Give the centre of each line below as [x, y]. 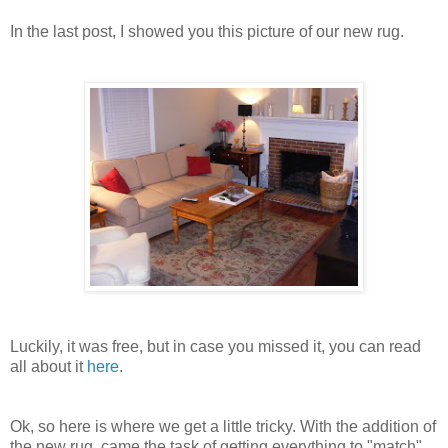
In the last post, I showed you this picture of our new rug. [207, 31]
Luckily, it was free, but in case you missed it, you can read [215, 346]
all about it [46, 366]
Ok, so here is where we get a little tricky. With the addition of [223, 426]
